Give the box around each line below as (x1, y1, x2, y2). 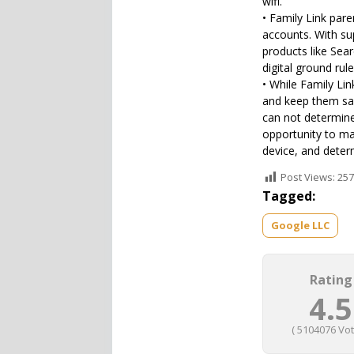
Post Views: (281, 170, 335, 185)
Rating (309, 271, 352, 288)
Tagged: (262, 187, 315, 205)
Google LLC (271, 218, 330, 232)
